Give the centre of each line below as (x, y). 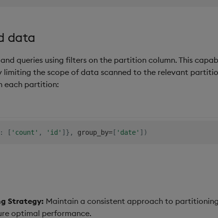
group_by (91, 133)
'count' (25, 133)
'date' (128, 133)
